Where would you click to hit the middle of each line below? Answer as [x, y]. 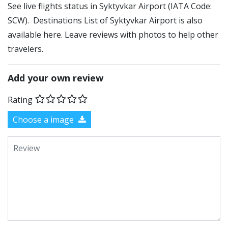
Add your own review [55, 78]
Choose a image [44, 119]
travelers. [25, 49]
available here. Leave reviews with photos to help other [113, 35]
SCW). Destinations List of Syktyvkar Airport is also [105, 20]
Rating [20, 99]
